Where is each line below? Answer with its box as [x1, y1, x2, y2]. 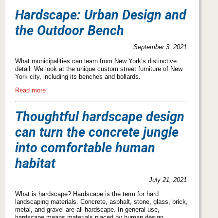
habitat [15, 156, 55, 172]
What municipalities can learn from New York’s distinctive [15, 57, 177, 65]
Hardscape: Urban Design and [15, 7, 186, 23]
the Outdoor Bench [15, 22, 124, 38]
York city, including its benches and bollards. [15, 73, 141, 80]
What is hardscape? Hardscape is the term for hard [15, 190, 159, 198]
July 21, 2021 [149, 176, 187, 184]
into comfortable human [15, 140, 155, 156]
